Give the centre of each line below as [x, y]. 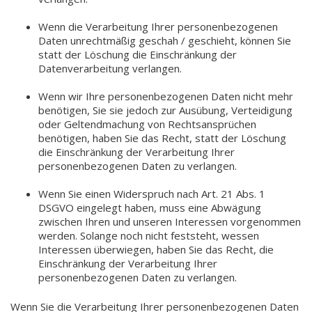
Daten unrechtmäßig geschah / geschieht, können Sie [165, 40]
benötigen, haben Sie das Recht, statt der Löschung [162, 138]
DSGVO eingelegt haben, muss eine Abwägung [150, 207]
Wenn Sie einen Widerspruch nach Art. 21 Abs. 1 [152, 193]
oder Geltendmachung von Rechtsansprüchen [147, 124]
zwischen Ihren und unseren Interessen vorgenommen [170, 221]
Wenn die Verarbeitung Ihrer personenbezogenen [158, 26]
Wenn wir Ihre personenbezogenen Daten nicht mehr [166, 96]
